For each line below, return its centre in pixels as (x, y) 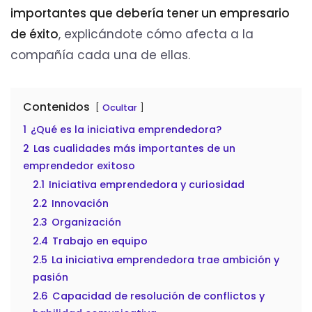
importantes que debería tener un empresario (150, 13)
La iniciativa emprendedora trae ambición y (165, 259)
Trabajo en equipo (100, 241)
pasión (50, 277)
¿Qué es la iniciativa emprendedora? (126, 129)
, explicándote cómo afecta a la (156, 34)
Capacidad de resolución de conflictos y (158, 296)
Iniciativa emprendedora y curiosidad (147, 184)
